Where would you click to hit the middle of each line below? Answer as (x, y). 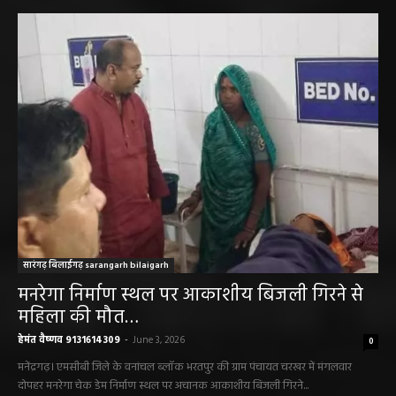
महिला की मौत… (78, 377)
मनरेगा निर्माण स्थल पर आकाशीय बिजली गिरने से (190, 354)
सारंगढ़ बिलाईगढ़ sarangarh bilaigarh (96, 324)
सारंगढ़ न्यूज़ (53, 37)
